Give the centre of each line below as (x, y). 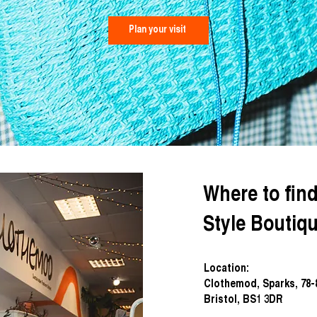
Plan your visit (157, 30)
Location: (226, 269)
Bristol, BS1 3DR (243, 300)
